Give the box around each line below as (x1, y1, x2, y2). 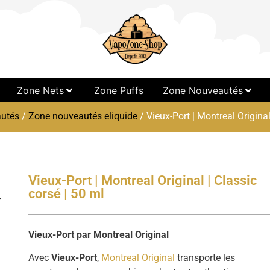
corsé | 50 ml (28, 186, 105, 201)
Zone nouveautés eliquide (28, 110, 137, 122)
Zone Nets (16, 84, 64, 96)
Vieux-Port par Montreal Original (28, 229, 169, 240)
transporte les (175, 252, 236, 264)
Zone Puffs (93, 84, 143, 96)
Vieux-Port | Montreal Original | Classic (28, 173, 257, 188)
